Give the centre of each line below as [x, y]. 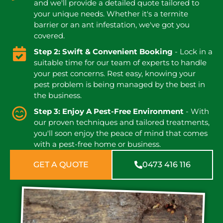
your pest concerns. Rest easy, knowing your [114, 73]
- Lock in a [193, 52]
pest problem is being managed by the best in [119, 84]
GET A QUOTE [61, 165]
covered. [49, 36]
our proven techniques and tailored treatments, [121, 122]
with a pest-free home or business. [97, 144]
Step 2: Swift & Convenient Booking [104, 52]
